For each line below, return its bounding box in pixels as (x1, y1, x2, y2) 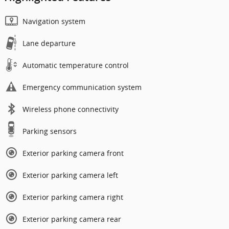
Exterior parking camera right (22, 192, 123, 202)
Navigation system (22, 16, 85, 27)
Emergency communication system (22, 82, 142, 93)
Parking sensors (22, 126, 77, 136)
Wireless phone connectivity (22, 104, 119, 114)
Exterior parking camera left (22, 170, 118, 180)
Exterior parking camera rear (22, 214, 121, 224)
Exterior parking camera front (22, 148, 124, 158)
